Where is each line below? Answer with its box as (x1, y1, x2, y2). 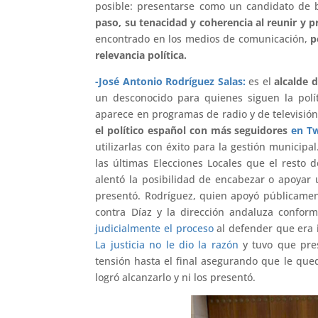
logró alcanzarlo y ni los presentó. (95, 270, 256, 285)
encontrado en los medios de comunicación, (95, 32, 310, 46)
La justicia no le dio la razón (95, 238, 238, 252)
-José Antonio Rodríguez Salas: (95, 75, 246, 89)
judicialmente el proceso (95, 221, 214, 236)
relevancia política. (95, 48, 187, 62)
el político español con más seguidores (95, 124, 292, 138)
